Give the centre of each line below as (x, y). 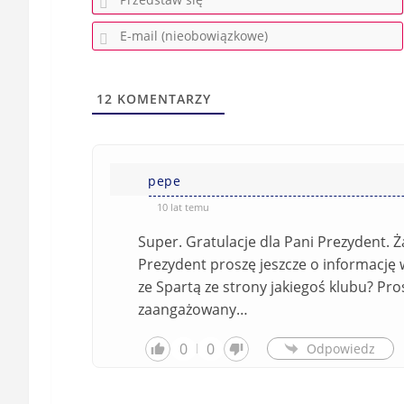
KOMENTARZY (162, 98)
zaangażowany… (193, 309)
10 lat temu (183, 207)
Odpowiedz (341, 349)
